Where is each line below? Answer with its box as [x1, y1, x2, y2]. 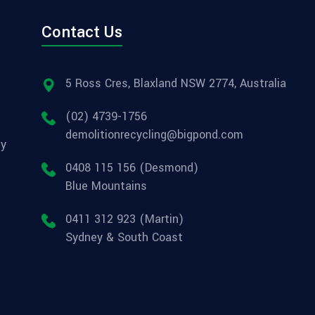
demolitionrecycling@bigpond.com [65, 127, 243, 143]
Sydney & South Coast [65, 229, 183, 245]
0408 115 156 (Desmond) [65, 160, 198, 176]
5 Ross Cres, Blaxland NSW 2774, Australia [65, 75, 286, 91]
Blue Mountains [65, 178, 147, 194]
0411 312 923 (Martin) [65, 211, 184, 227]
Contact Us [41, 22, 122, 41]
